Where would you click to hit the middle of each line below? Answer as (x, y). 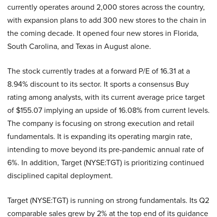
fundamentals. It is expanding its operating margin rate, (100, 137)
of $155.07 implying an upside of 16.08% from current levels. (108, 110)
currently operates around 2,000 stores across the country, (106, 7)
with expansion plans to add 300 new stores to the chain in (107, 20)
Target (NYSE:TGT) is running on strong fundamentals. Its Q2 (108, 201)
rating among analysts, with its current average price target (106, 97)
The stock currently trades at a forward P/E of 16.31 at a (99, 71)
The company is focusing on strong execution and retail (101, 124)
